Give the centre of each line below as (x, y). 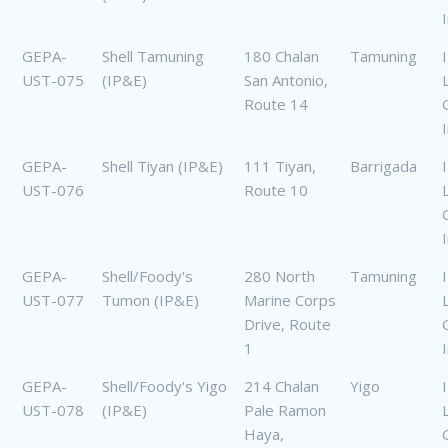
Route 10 (276, 190)
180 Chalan (281, 56)
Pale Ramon (285, 410)
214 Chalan (281, 386)
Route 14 (276, 104)
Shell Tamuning (153, 56)
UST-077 (53, 300)
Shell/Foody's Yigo (164, 386)
